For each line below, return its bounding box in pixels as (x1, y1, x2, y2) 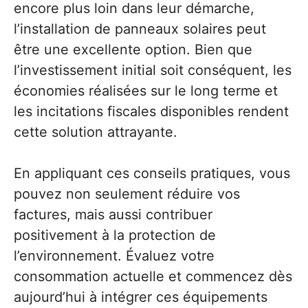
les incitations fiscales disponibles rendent (14, 103, 289, 120)
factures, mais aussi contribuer (14, 206, 212, 223)
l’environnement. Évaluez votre (14, 247, 214, 265)
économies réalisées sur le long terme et (14, 82, 278, 100)
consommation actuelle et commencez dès (14, 268, 292, 285)
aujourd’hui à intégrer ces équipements (14, 289, 267, 306)
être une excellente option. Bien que (14, 41, 252, 58)
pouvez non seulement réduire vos (14, 186, 240, 203)
